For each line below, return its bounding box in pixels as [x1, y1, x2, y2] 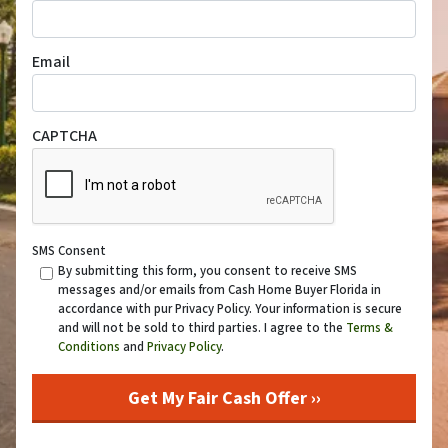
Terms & [345, 318, 393, 337]
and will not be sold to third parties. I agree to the [57, 318, 346, 337]
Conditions [57, 337, 120, 356]
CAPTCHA [32, 124, 97, 147]
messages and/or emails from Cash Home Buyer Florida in [57, 280, 381, 299]
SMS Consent [32, 241, 106, 260]
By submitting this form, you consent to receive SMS [57, 261, 357, 280]
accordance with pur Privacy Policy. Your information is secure [57, 299, 402, 318]
